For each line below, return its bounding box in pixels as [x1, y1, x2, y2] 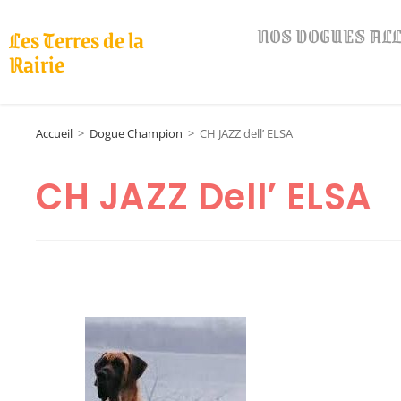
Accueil [36, 125, 73, 141]
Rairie [9, 46, 64, 81]
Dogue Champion [90, 125, 183, 141]
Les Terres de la [9, 21, 144, 57]
